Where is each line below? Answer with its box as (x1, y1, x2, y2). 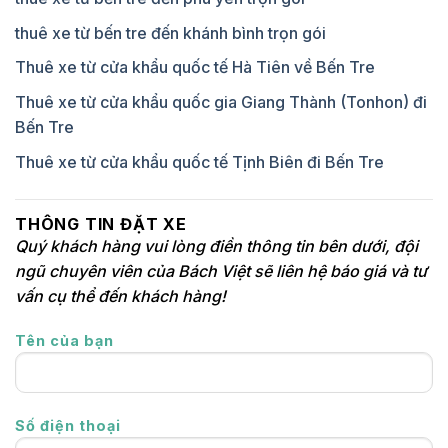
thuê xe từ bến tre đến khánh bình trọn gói (15, 22, 326, 43)
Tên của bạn (15, 332, 114, 350)
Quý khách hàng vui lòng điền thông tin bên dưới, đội (15, 235, 418, 256)
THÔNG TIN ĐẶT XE (15, 213, 187, 234)
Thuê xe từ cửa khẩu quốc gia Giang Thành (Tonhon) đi (15, 92, 427, 112)
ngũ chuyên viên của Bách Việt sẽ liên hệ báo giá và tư (15, 260, 427, 281)
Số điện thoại (15, 417, 121, 435)
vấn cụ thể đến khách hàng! (15, 285, 226, 306)
